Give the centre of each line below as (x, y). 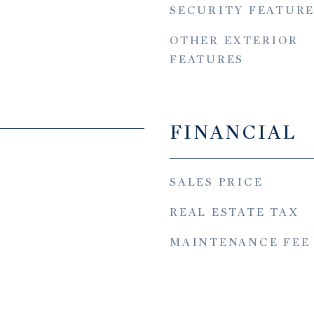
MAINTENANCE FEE (240, 243)
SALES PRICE (217, 182)
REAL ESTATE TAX (234, 212)
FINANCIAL (233, 132)
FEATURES (207, 60)
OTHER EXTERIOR (234, 41)
